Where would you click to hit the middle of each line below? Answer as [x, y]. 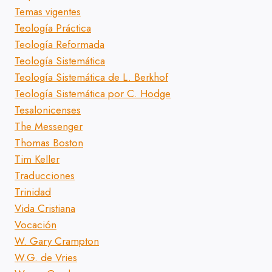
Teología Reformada [59, 45]
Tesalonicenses [48, 110]
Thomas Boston [49, 143]
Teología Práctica [53, 28]
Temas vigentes [48, 12]
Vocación [36, 225]
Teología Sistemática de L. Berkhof [91, 77]
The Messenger [49, 127]
